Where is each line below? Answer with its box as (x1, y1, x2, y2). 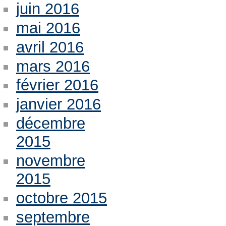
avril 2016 (16, 38, 84, 56)
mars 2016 (16, 57, 90, 75)
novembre (16, 152, 85, 170)
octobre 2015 (16, 189, 107, 207)
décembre (16, 115, 85, 133)
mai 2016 (16, 19, 80, 37)
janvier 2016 (16, 95, 101, 114)
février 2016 (16, 76, 98, 94)
